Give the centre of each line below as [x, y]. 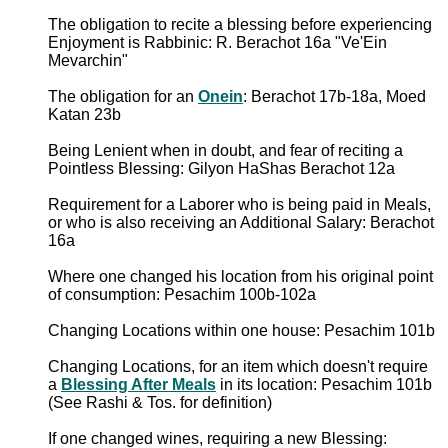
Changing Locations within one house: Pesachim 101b [241, 330]
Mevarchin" [88, 60]
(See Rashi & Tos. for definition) [160, 402]
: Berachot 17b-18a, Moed [334, 96]
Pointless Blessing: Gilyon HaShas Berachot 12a [221, 168]
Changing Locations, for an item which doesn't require [238, 366]
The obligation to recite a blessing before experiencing [240, 24]
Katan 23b [84, 114]
